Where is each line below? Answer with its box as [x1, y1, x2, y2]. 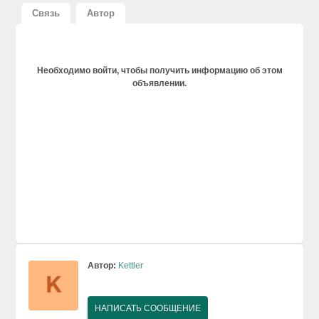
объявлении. [132, 78, 187, 88]
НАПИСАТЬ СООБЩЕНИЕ [95, 303, 202, 313]
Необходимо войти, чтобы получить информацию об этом [36, 65, 283, 75]
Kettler [118, 260, 144, 271]
